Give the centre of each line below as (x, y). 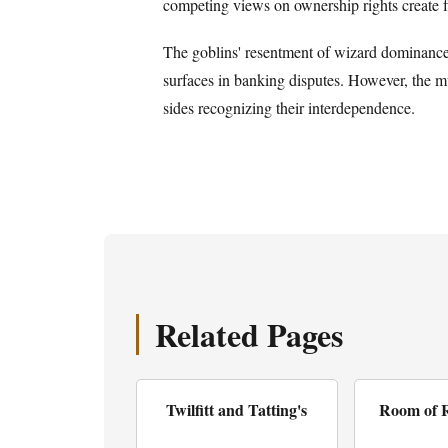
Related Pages (249, 334)
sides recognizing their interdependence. (289, 107)
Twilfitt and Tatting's (237, 409)
